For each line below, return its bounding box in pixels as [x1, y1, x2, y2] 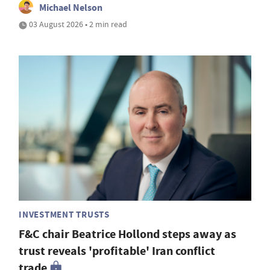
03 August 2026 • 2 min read [27, 18, 127, 30]
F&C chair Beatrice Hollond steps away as [19, 226, 236, 243]
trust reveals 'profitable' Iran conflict [19, 243, 215, 260]
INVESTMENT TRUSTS [19, 209, 110, 221]
